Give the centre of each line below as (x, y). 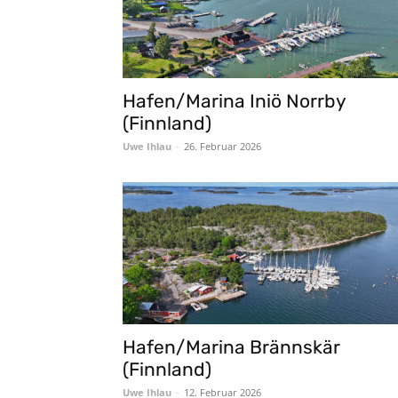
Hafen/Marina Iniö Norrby (234, 101)
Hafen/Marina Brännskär (231, 347)
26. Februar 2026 (223, 146)
